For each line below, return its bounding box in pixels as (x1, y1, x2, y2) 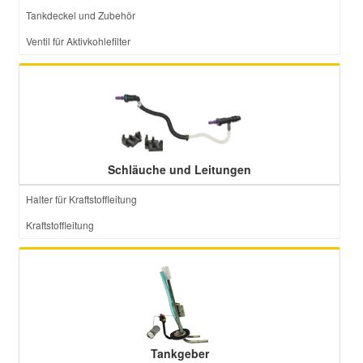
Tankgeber (150, 345, 209, 361)
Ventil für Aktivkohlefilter (26, 34, 130, 48)
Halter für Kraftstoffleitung (26, 192, 137, 206)
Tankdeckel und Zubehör (26, 8, 135, 22)
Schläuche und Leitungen (108, 161, 251, 177)
